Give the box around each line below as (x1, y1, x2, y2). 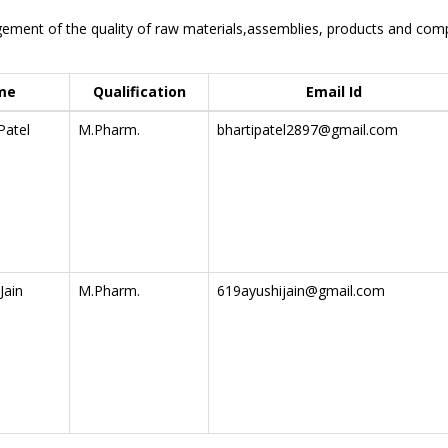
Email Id (306, 81, 362, 101)
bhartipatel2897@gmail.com (217, 119, 398, 139)
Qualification (92, 81, 186, 101)
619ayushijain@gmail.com (217, 280, 385, 300)
